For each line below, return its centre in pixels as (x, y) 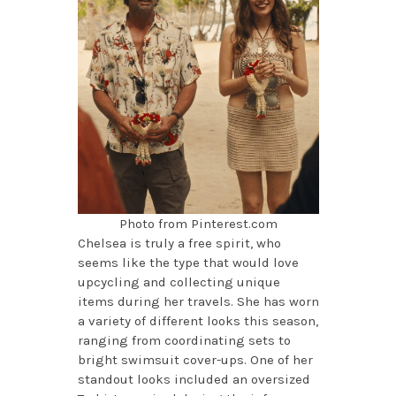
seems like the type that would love (188, 262)
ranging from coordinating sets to (184, 340)
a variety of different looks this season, (198, 320)
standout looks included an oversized (194, 379)
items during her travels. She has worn (198, 301)
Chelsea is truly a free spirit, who (179, 243)
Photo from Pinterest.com (198, 223)
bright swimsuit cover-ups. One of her (195, 359)
